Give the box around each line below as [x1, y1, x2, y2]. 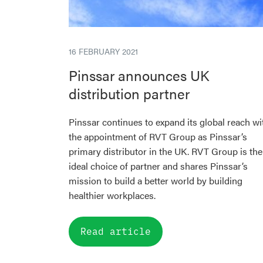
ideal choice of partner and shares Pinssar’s [69, 159, 248, 173]
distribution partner [69, 83, 190, 103]
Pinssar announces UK [69, 65, 209, 85]
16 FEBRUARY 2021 [69, 45, 138, 57]
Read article [80, 224, 151, 237]
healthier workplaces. [69, 188, 156, 202]
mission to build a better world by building [69, 174, 242, 187]
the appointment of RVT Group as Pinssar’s [69, 130, 247, 143]
